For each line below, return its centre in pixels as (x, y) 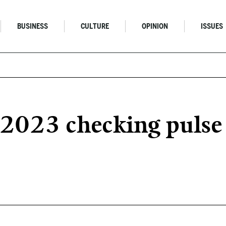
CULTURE (95, 26)
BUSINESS (33, 26)
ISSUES (212, 26)
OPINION (155, 26)
